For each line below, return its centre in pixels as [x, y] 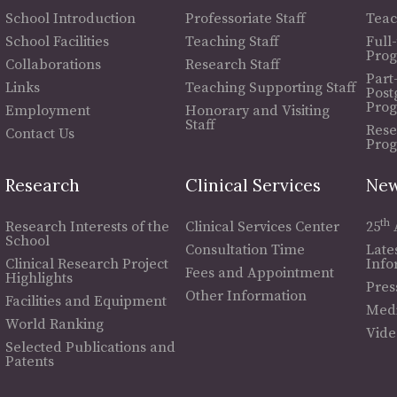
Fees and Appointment [260, 273]
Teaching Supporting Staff [271, 88]
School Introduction [70, 19]
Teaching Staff [233, 42]
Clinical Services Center [263, 227]
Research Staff [233, 65]
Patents [29, 362]
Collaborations [53, 65]
